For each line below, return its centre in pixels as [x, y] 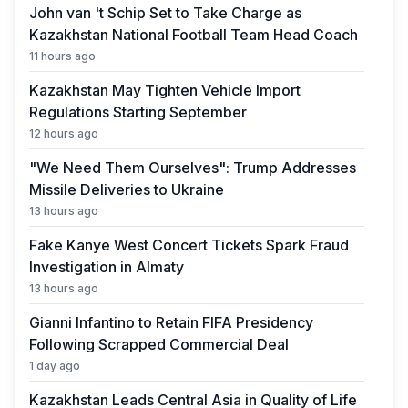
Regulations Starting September [138, 112]
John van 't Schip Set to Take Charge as [165, 13]
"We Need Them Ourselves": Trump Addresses [193, 168]
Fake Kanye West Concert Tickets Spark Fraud [189, 245]
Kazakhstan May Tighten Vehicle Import [165, 90]
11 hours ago [62, 56]
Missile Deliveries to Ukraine [127, 189]
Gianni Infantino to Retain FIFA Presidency [171, 322]
